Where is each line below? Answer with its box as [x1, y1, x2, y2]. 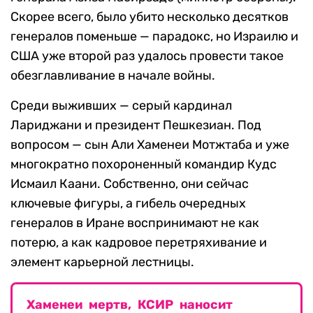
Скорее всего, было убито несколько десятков [10, 9, 289, 25]
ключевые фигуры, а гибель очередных [10, 196, 246, 212]
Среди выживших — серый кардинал [10, 98, 232, 114]
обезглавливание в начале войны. [10, 68, 215, 84]
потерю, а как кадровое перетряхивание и [10, 235, 267, 251]
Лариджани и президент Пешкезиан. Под [10, 117, 261, 133]
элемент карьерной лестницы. [10, 254, 194, 270]
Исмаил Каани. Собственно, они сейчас [10, 176, 249, 192]
